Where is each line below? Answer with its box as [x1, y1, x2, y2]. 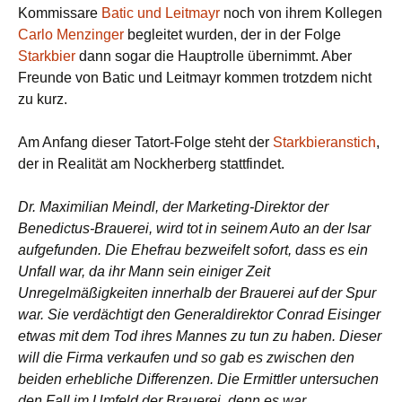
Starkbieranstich [273, 134, 376, 150]
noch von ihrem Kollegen [220, 4, 382, 21]
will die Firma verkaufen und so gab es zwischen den [18, 349, 354, 365]
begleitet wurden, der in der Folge [124, 26, 341, 42]
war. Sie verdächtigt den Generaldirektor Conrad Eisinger [18, 306, 380, 322]
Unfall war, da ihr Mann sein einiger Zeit [18, 263, 270, 279]
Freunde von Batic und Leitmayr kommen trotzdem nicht [18, 69, 371, 85]
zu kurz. [18, 91, 67, 107]
